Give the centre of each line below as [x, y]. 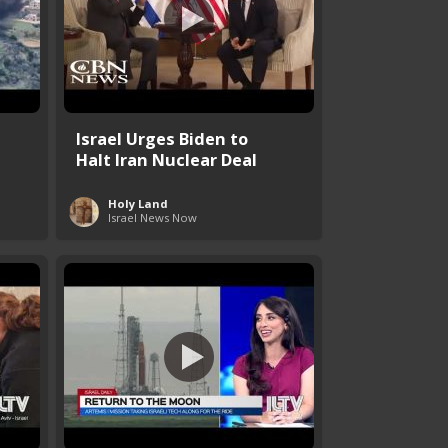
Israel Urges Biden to [162, 138]
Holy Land [138, 203]
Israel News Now [152, 217]
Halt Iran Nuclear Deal [166, 159]
